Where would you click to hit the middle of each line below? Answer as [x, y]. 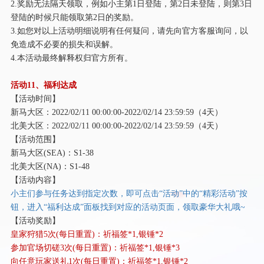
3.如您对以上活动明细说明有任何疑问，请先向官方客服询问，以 [129, 30]
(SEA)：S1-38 [68, 152]
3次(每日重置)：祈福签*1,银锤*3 [120, 247]
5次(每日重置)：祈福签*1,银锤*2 [103, 234]
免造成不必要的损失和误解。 [64, 44]
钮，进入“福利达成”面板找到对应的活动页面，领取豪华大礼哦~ [128, 207]
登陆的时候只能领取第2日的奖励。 [74, 17]
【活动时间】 [35, 98]
